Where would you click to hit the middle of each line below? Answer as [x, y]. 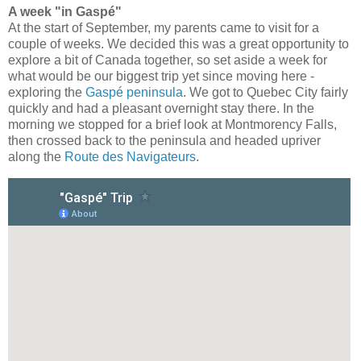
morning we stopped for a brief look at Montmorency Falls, [172, 124]
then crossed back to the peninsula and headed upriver [164, 140]
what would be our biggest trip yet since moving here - [161, 76]
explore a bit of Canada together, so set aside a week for [168, 60]
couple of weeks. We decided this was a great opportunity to [178, 44]
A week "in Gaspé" [65, 11]
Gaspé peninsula [134, 92]
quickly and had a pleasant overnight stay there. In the [161, 108]
